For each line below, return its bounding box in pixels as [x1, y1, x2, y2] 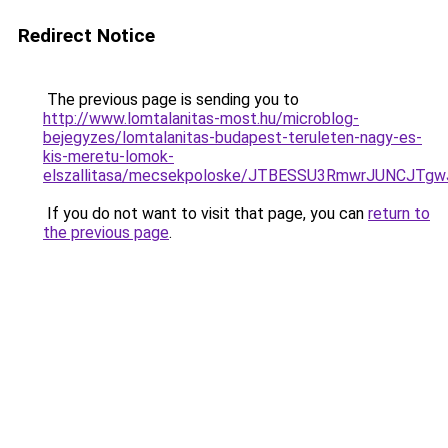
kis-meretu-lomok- [43, 147, 174, 166]
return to [368, 204, 430, 223]
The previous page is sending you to [43, 90, 299, 109]
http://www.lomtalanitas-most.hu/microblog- [43, 109, 359, 128]
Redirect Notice [18, 24, 155, 47]
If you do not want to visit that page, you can [43, 204, 368, 223]
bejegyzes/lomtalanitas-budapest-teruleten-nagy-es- [43, 128, 422, 147]
